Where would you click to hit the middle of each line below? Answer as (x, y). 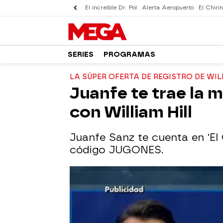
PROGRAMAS (129, 54)
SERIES (81, 54)
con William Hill (131, 112)
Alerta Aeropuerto (168, 8)
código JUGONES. (116, 150)
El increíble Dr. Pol (111, 8)
